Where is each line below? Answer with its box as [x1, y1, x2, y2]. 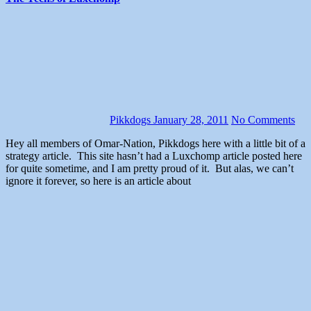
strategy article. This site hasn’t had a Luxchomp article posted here [6, 150, 302, 162]
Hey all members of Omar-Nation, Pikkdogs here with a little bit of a [6, 137, 14, 150]
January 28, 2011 [153, 114, 228, 126]
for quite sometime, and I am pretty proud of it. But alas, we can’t [6, 162, 294, 175]
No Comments [231, 114, 295, 126]
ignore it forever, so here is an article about [6, 175, 191, 187]
